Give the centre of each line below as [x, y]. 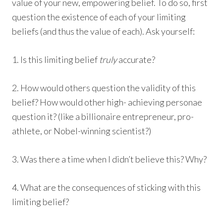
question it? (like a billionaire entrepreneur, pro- [103, 117]
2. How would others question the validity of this [104, 88]
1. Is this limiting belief [56, 60]
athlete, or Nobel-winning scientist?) [82, 131]
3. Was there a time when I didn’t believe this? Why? [110, 159]
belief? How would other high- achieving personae [107, 102]
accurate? [136, 60]
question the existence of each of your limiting [99, 17]
